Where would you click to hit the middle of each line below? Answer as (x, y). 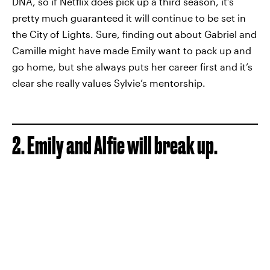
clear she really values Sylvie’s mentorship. (109, 83)
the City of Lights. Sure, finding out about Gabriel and (134, 34)
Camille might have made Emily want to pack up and (132, 50)
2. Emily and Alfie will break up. (115, 146)
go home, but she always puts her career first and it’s (132, 67)
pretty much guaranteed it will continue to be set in (129, 18)
